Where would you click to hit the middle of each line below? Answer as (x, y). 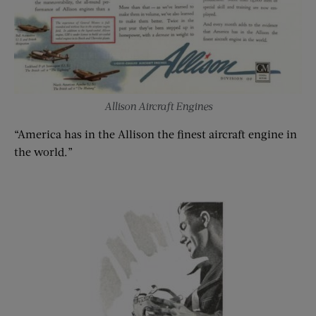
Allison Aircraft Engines (158, 106)
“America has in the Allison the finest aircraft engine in (156, 134)
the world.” (43, 152)
